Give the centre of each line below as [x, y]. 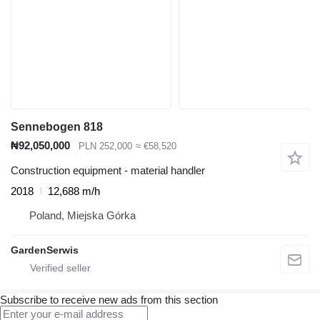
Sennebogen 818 [57, 127]
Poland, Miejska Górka [82, 215]
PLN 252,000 [105, 146]
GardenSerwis [45, 250]
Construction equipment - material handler [108, 170]
